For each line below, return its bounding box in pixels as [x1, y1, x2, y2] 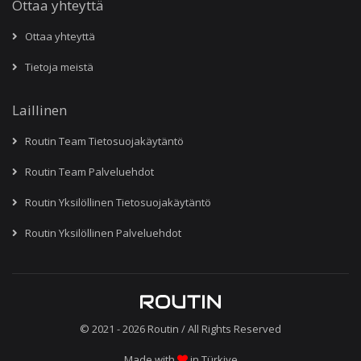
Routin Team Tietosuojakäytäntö [20, 133, 184, 148]
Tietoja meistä [20, 59, 93, 74]
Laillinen [12, 100, 67, 119]
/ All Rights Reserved [179, 321, 281, 336]
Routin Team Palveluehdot [20, 164, 154, 179]
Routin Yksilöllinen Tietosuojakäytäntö [20, 194, 211, 210]
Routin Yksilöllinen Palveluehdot [20, 225, 181, 240]
